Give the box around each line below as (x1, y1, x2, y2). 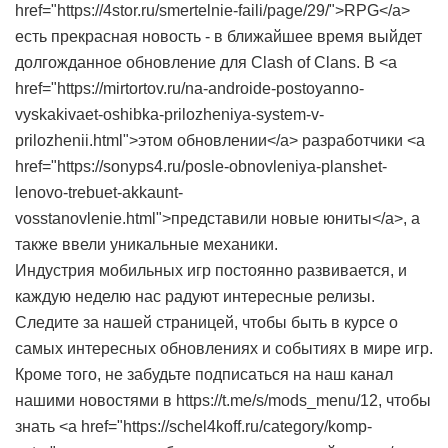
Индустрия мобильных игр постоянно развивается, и (15, 262, 407, 279)
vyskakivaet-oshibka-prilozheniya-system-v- (15, 106, 324, 123)
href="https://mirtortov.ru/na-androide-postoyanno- (15, 80, 364, 97)
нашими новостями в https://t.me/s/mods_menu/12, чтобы (15, 392, 431, 409)
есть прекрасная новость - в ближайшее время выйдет (15, 28, 422, 45)
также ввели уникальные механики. (15, 236, 278, 253)
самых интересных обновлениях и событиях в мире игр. (15, 340, 433, 357)
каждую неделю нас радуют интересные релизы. (15, 288, 375, 305)
